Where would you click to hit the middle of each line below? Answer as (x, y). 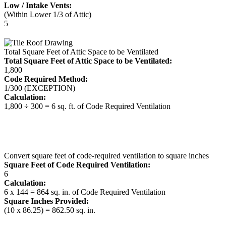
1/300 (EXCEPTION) (40, 88)
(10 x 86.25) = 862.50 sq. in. (50, 210)
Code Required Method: (46, 79)
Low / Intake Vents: (38, 5)
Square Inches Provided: (46, 201)
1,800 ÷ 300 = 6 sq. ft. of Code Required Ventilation (87, 106)
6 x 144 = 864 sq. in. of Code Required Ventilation (85, 192)
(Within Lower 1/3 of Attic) (48, 14)
